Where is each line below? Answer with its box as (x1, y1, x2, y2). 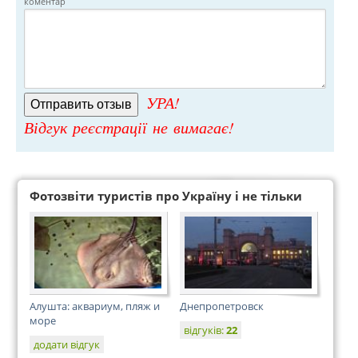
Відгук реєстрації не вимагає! (24, 117, 234, 137)
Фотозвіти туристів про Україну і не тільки (30, 188, 302, 204)
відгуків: (184, 323, 226, 337)
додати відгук (34, 337, 100, 352)
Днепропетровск (180, 299, 264, 313)
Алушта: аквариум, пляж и (30, 299, 160, 313)
